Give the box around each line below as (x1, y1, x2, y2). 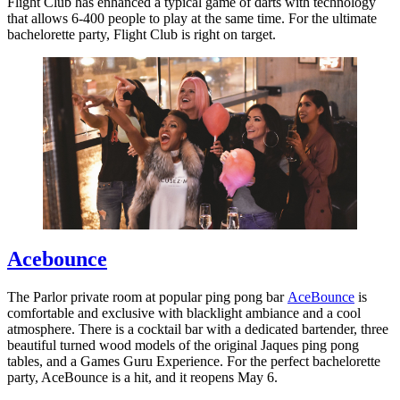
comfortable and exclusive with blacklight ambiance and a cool (7, 304, 361, 321)
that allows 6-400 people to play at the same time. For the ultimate (7, 10, 377, 26)
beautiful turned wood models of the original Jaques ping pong (7, 337, 359, 353)
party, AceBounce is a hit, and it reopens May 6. (7, 369, 278, 385)
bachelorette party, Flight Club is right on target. (7, 26, 276, 42)
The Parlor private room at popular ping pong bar (7, 288, 287, 304)
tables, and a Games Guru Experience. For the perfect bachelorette (7, 353, 380, 369)
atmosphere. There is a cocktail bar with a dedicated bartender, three (7, 321, 388, 337)
